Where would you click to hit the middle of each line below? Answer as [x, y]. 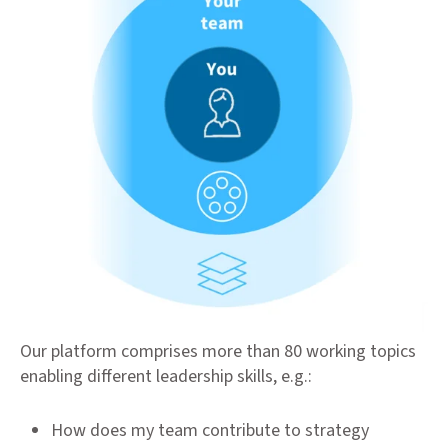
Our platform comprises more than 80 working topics [218, 351]
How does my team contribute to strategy [209, 431]
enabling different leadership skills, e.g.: [166, 376]
